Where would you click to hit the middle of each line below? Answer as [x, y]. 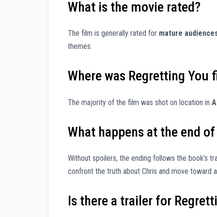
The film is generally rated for [113, 33]
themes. [80, 46]
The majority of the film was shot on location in [140, 102]
